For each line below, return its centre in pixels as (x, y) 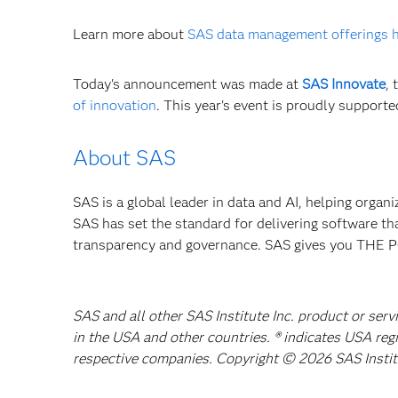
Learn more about (130, 34)
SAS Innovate (344, 84)
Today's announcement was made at (187, 84)
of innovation (115, 105)
